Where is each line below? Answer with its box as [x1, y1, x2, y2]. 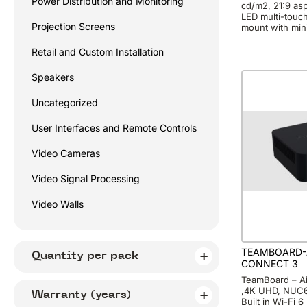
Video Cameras [32, 147, 100, 159]
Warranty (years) [32, 287, 131, 302]
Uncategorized [32, 97, 98, 108]
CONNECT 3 [241, 258, 298, 270]
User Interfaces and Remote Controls [32, 122, 197, 134]
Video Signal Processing [32, 173, 140, 184]
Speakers [32, 71, 74, 83]
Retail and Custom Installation [32, 46, 164, 58]
